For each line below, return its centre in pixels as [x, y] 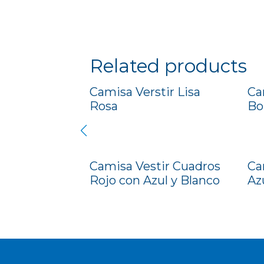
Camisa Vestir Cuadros [155, 166]
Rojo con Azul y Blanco [155, 181]
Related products [168, 66]
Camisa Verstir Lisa [145, 92]
